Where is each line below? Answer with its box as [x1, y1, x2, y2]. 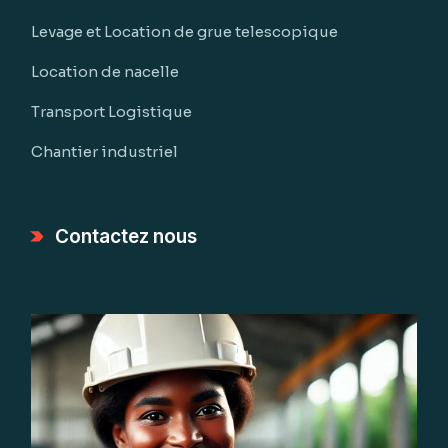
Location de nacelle [31, 62, 180, 81]
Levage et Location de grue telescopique [31, 22, 339, 41]
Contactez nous [55, 225, 198, 248]
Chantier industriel [31, 142, 179, 161]
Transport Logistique [31, 102, 193, 121]
